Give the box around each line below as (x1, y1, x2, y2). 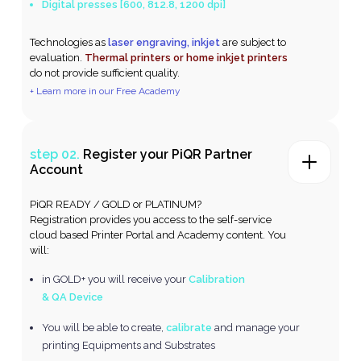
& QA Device (42, 290, 104, 303)
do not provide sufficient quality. (30, 66, 180, 79)
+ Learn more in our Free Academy (30, 85, 181, 97)
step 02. (30, 146, 84, 162)
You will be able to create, (42, 321, 167, 334)
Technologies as (30, 35, 109, 48)
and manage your (212, 321, 301, 334)
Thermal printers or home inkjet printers (85, 51, 288, 64)
